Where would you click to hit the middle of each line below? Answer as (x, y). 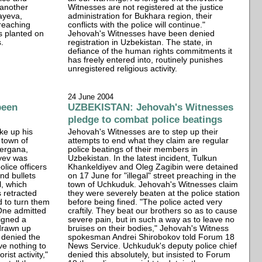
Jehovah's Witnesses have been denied (142, 33)
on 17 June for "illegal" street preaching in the (152, 175)
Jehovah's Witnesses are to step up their (143, 132)
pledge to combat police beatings (145, 119)
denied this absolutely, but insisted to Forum (149, 254)
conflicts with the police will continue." (137, 25)
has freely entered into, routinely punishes (146, 60)
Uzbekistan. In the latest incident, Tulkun (143, 158)
